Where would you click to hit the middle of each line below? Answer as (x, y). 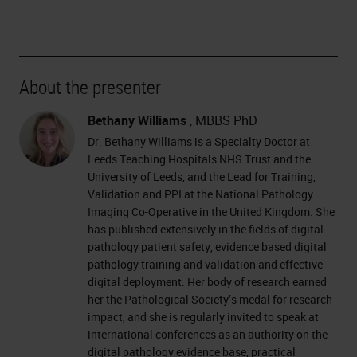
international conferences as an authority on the (208, 334)
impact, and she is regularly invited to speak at (203, 316)
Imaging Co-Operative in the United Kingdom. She (211, 211)
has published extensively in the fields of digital (206, 229)
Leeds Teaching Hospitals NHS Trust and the (199, 159)
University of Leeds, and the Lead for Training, (202, 176)
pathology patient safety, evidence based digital (207, 246)
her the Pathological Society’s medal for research (210, 299)
